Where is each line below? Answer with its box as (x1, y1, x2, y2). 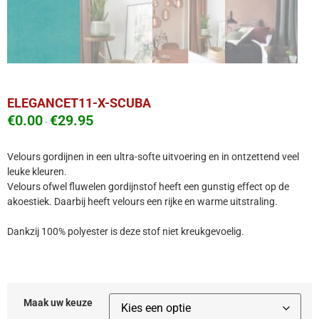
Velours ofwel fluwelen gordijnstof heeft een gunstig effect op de (7, 180, 289, 192)
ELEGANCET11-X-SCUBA (7, 95, 151, 111)
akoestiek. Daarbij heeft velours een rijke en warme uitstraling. (7, 195, 278, 207)
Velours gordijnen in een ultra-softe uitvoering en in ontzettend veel (7, 150, 299, 162)
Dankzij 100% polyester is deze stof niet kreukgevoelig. (7, 225, 244, 237)
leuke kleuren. (7, 165, 67, 177)
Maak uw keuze (23, 297, 93, 310)
